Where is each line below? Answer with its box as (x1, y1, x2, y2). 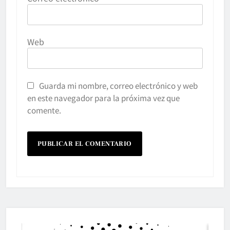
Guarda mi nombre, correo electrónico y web (39, 79, 198, 91)
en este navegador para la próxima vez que (27, 91, 180, 103)
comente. (27, 104, 61, 116)
